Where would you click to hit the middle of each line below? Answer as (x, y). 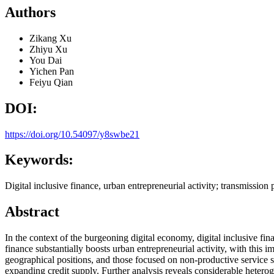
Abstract (32, 212)
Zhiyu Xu (48, 49)
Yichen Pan (52, 71)
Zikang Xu (50, 38)
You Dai (46, 60)
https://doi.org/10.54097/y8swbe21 (72, 134)
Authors (30, 12)
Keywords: (39, 160)
